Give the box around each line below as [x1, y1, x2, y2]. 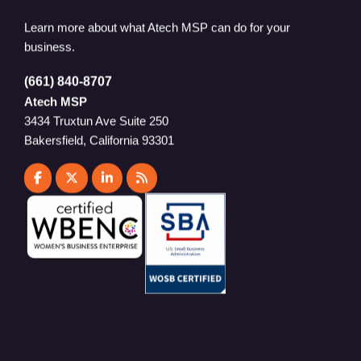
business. [24, 38, 75, 52]
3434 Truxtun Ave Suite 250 [24, 112, 168, 127]
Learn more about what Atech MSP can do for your [24, 19, 290, 33]
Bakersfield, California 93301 [24, 131, 174, 146]
